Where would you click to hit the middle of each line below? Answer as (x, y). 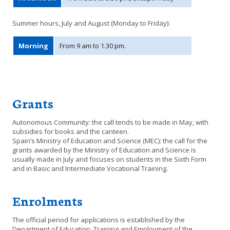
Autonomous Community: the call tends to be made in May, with (110, 122)
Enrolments (47, 200)
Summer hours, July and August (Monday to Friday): (91, 23)
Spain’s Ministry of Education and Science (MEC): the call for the (110, 140)
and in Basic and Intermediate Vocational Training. (90, 168)
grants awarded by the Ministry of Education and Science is (104, 150)
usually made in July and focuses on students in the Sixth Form (109, 159)
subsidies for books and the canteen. (71, 131)
